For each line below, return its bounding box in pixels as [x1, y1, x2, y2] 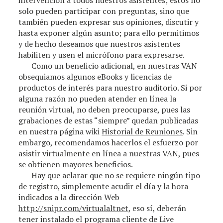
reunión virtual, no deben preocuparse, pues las [18, 104, 191, 115]
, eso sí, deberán [128, 203, 187, 214]
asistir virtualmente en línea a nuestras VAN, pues [18, 148, 200, 159]
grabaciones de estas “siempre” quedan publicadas [18, 115, 199, 126]
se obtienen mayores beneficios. [18, 159, 133, 170]
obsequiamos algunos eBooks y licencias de [18, 71, 172, 82]
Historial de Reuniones [102, 126, 183, 137]
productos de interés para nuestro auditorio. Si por [18, 82, 203, 93]
